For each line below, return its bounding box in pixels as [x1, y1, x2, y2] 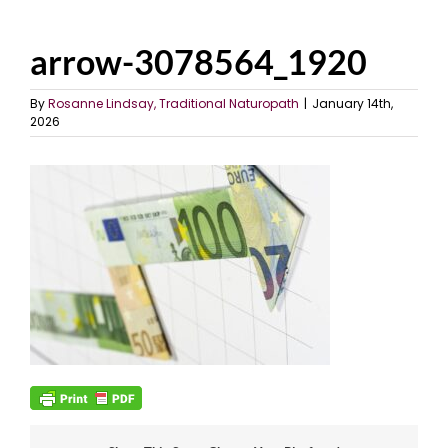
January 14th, [312, 95, 393, 113]
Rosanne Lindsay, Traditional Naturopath [48, 95, 299, 113]
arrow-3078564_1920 [30, 41, 367, 83]
